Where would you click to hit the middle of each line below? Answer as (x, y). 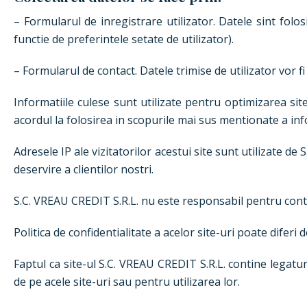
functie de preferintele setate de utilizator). (124, 39)
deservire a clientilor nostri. (84, 169)
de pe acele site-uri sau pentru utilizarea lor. (127, 282)
